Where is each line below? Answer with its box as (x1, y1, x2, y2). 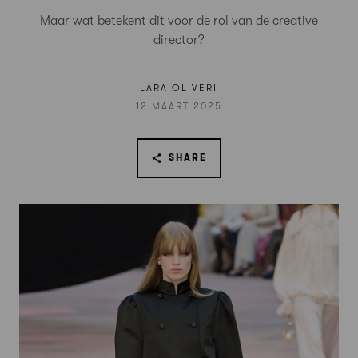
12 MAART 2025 (135, 100, 222, 112)
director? (153, 33, 205, 47)
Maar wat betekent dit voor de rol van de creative (40, 14, 318, 28)
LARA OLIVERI (140, 82, 218, 93)
